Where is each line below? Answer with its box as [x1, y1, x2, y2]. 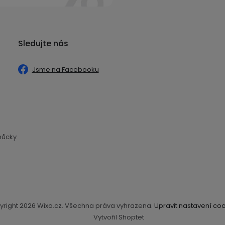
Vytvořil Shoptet [93, 212, 144, 222]
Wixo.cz [37, 200, 62, 210]
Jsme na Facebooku [32, 64, 99, 74]
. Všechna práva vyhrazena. [62, 200, 154, 210]
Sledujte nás [18, 37, 68, 49]
